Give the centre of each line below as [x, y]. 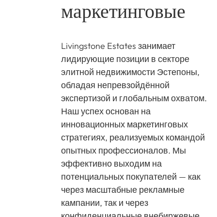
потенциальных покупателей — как [131, 177]
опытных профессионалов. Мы [124, 150]
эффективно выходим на [111, 163]
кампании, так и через [105, 203]
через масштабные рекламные [123, 190]
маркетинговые [123, 12]
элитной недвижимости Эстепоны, [130, 72]
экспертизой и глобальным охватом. [134, 98]
